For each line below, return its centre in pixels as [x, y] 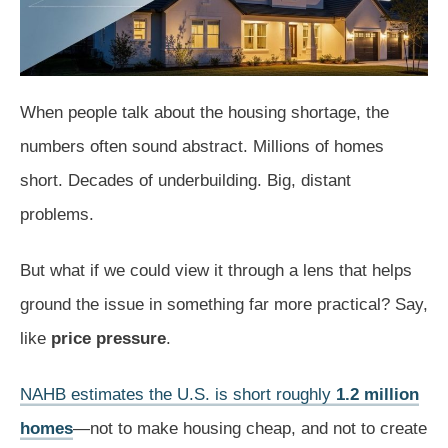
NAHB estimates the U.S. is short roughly [178, 394]
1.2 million [377, 394]
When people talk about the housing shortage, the [204, 112]
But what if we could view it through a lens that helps [216, 270]
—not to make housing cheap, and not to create [250, 428]
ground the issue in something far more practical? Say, [224, 304]
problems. [57, 214]
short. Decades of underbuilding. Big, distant [185, 180]
